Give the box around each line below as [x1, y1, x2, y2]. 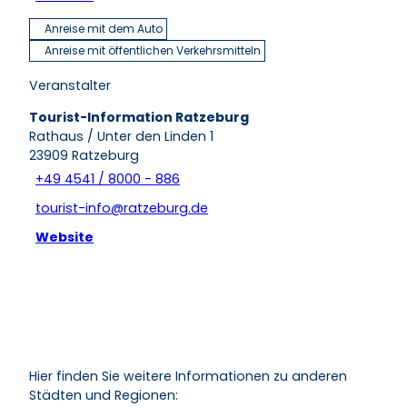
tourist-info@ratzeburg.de [35, 199, 209, 218]
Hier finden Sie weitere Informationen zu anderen [29, 366, 347, 385]
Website [35, 228, 94, 247]
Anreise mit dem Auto [45, 20, 163, 36]
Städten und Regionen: [29, 385, 178, 404]
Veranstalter [29, 75, 111, 94]
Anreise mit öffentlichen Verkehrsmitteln [45, 42, 261, 58]
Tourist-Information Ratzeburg [29, 107, 249, 126]
